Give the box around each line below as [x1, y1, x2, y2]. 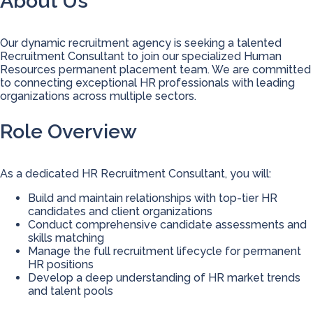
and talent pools [28, 284, 113, 298]
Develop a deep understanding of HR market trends [28, 270, 300, 284]
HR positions [28, 257, 94, 271]
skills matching [28, 231, 104, 245]
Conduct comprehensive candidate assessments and [28, 217, 307, 231]
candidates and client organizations [28, 204, 212, 218]
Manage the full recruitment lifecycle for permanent [28, 244, 301, 258]
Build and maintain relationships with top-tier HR [28, 191, 277, 205]
